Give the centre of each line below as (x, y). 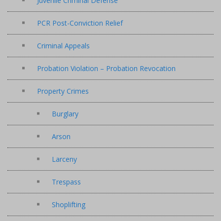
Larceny (64, 159)
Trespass (66, 182)
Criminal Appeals (63, 45)
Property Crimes (63, 91)
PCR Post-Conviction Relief (80, 23)
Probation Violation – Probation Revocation (106, 68)
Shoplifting (69, 204)
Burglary (65, 113)
